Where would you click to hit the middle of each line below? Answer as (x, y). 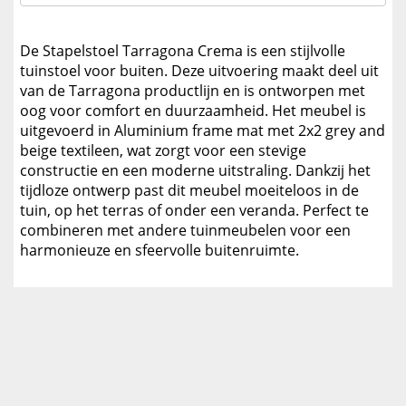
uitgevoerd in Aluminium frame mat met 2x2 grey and (203, 131)
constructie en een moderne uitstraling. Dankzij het (195, 171)
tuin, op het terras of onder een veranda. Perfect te (194, 211)
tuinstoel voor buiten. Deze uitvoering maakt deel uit (199, 71)
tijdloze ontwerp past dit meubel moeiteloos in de (189, 191)
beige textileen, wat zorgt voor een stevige (163, 151)
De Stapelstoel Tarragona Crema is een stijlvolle (183, 51)
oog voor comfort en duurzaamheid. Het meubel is (193, 111)
